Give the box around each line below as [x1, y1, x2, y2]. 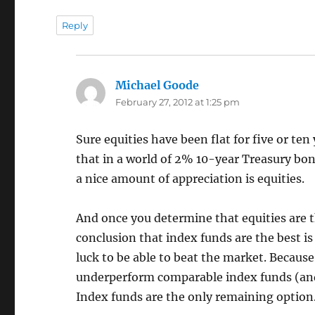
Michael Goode [115, 78, 200, 92]
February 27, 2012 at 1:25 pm [115, 96, 240, 108]
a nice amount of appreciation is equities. [76, 172, 305, 186]
